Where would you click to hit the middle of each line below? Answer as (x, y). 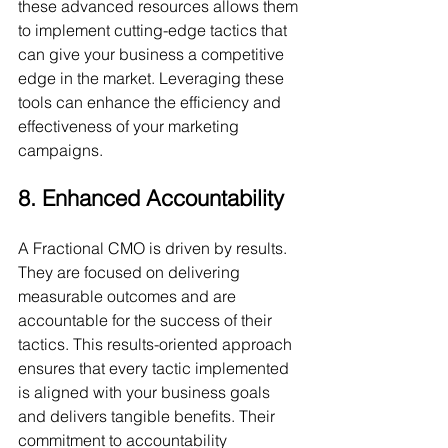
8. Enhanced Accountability (151, 198)
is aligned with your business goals (146, 392)
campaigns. (60, 150)
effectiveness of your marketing (130, 126)
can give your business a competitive (153, 54)
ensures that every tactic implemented (155, 368)
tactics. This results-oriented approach (157, 344)
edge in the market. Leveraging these (153, 78)
